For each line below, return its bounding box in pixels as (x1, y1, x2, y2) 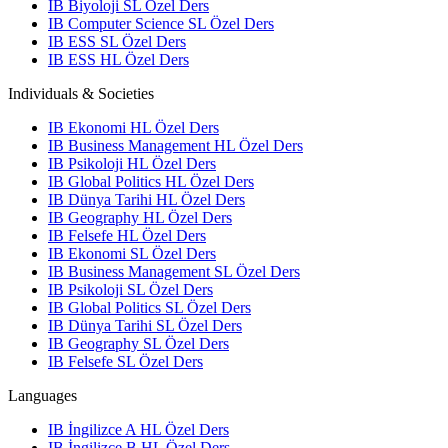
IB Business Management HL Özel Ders (48, 137, 303, 154)
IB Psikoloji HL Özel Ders (48, 155, 216, 172)
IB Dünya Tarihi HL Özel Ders (48, 191, 245, 208)
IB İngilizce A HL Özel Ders (48, 421, 229, 438)
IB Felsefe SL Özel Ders (48, 353, 203, 370)
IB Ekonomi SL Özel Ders (48, 245, 216, 262)
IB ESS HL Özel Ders (48, 51, 189, 68)
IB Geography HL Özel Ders (48, 209, 232, 226)
